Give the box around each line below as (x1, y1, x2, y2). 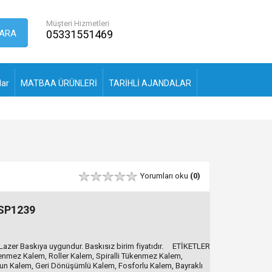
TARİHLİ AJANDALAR (109, 78, 191, 88)
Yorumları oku (140, 171, 190, 180)
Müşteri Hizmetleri (46, 19, 109, 28)
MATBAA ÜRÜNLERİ (21, 78, 97, 88)
